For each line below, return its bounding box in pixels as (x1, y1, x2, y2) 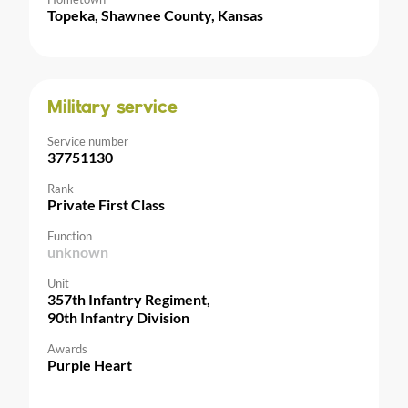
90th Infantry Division (47, 309, 189, 327)
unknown (47, 243, 108, 261)
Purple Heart (47, 356, 132, 374)
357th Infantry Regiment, (47, 291, 210, 309)
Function (47, 229, 92, 244)
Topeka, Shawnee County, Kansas (47, 6, 263, 25)
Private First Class (47, 196, 165, 214)
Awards (47, 342, 87, 357)
